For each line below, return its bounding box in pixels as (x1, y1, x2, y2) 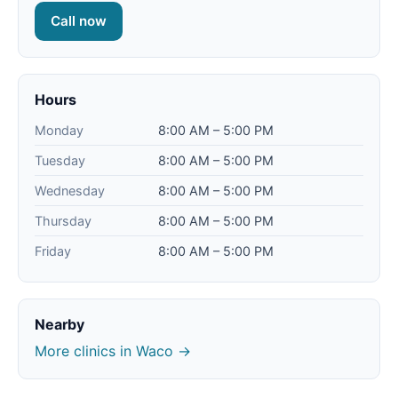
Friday (35, 243, 71, 259)
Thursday (35, 213, 92, 229)
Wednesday (35, 183, 105, 199)
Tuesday (35, 153, 85, 169)
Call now (51, 12, 107, 30)
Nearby (35, 315, 85, 334)
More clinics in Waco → (35, 342, 191, 361)
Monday (35, 123, 84, 139)
